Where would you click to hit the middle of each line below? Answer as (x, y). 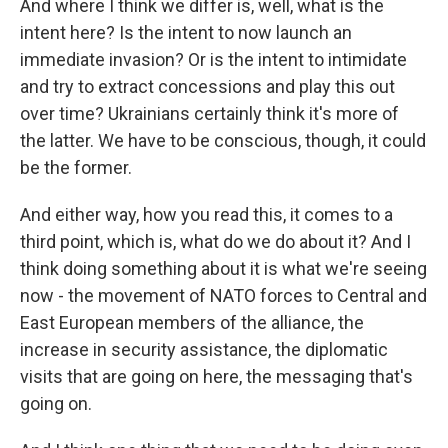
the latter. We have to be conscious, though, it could (223, 140)
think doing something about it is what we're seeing (223, 268)
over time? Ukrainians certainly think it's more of (209, 113)
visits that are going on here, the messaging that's (216, 376)
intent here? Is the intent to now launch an (186, 32)
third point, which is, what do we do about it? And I (215, 241)
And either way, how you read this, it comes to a (206, 214)
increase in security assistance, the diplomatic (204, 349)
